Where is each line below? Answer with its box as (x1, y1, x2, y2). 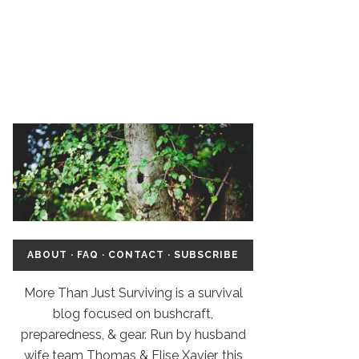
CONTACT (108, 248, 164, 260)
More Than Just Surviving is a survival (23, 284, 243, 301)
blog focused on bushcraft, (53, 305, 213, 321)
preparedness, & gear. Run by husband (20, 326, 246, 342)
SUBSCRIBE (174, 248, 239, 260)
